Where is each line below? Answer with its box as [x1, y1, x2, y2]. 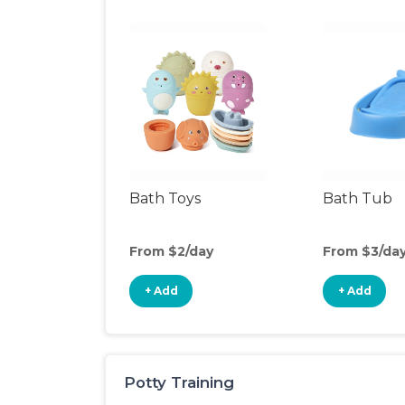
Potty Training [124, 373, 234, 391]
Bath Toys [129, 190, 201, 207]
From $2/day [129, 243, 213, 259]
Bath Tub [323, 190, 392, 207]
